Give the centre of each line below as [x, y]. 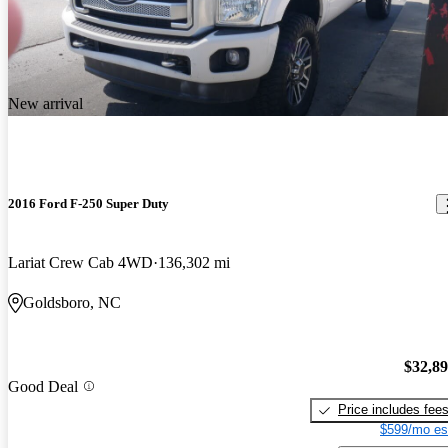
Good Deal [43, 386]
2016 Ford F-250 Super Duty [88, 204]
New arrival [45, 104]
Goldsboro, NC [72, 303]
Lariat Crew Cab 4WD [80, 263]
